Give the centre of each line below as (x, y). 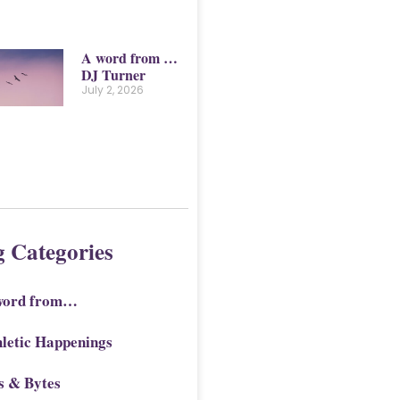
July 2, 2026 (112, 89)
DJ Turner (113, 74)
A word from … (129, 57)
